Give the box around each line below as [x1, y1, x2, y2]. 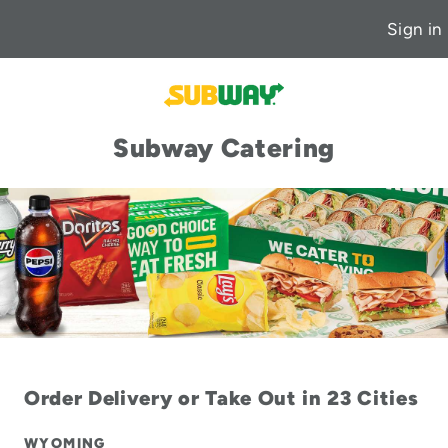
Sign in [387, 18, 442, 39]
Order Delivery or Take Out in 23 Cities [24, 386, 419, 410]
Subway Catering [112, 132, 336, 164]
